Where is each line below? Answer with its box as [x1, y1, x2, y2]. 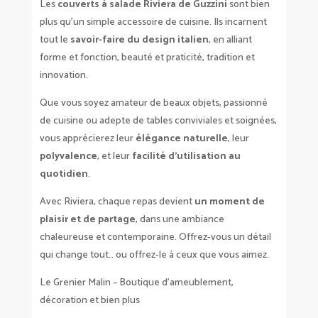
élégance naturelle [135, 130, 228, 147]
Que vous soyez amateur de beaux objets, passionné [39, 94, 268, 111]
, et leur [97, 148, 132, 165]
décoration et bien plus [39, 292, 140, 309]
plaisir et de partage [39, 211, 136, 228]
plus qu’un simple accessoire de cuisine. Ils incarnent [39, 13, 267, 31]
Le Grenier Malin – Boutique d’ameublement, [39, 274, 234, 291]
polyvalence [39, 148, 97, 165]
